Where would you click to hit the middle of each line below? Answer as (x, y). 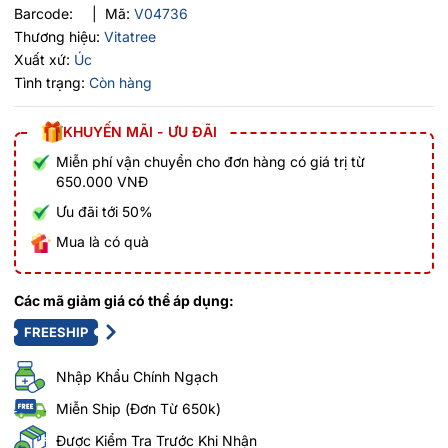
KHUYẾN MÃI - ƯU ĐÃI (140, 131)
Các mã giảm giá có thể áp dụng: (124, 300)
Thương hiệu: (57, 36)
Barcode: (43, 13)
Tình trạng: (49, 82)
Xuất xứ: (42, 59)
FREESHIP (56, 331)
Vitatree (130, 36)
